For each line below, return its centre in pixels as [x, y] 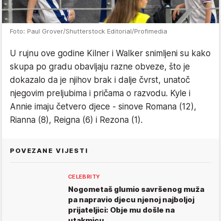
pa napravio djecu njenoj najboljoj [131, 200]
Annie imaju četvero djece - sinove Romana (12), [103, 107]
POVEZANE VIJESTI [49, 151]
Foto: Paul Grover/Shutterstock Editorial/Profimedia [89, 31]
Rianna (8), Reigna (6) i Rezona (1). [76, 120]
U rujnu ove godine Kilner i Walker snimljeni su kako [110, 54]
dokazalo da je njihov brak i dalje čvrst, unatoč [100, 80]
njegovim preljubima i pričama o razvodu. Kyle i [100, 93]
